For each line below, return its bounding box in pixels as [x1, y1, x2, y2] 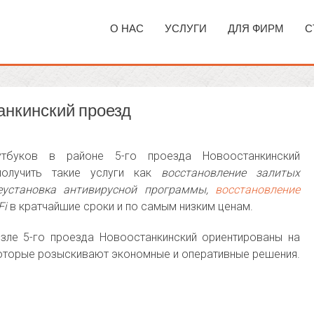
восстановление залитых [161, 166, 300, 179]
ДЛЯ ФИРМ [228, 22, 284, 35]
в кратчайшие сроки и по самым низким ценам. [7, 200, 253, 213]
